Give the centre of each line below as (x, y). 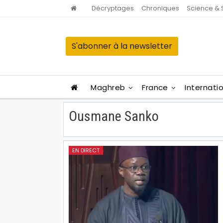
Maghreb (108, 87)
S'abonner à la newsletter (122, 46)
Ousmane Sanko (114, 116)
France (155, 87)
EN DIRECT (86, 150)
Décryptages (113, 8)
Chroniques (160, 8)
